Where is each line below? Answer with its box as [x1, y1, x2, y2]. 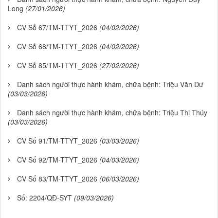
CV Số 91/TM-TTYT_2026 [17, 135, 97, 145]
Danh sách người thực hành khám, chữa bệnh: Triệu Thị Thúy [17, 107, 207, 117]
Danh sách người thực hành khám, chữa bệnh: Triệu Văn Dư [17, 79, 203, 89]
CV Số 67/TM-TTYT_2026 [17, 22, 97, 32]
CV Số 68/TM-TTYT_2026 [17, 41, 97, 51]
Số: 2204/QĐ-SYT [17, 192, 72, 202]
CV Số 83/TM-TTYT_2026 [17, 173, 97, 183]
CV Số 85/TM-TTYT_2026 [17, 60, 97, 70]
